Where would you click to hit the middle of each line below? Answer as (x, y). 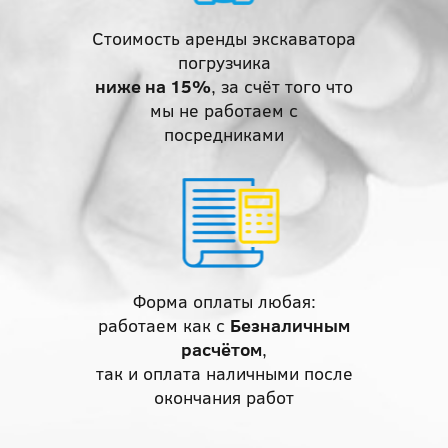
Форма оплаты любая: (224, 301)
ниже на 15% (153, 86)
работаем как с (164, 325)
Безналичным (290, 325)
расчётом (221, 349)
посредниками (224, 134)
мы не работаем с (224, 110)
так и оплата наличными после (224, 373)
